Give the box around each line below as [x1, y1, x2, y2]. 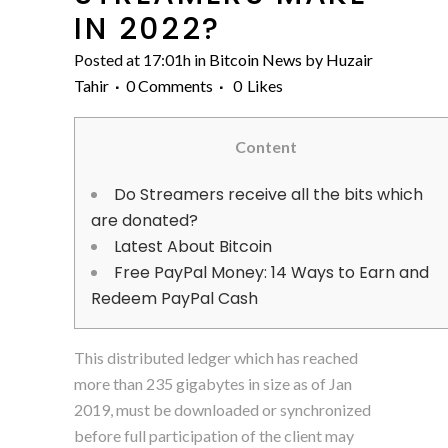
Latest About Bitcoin [114, 234, 272, 258]
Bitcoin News [209, 49, 302, 69]
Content [235, 136, 297, 156]
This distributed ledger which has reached [74, 347, 358, 367]
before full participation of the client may [74, 425, 354, 445]
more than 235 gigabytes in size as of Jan [74, 373, 352, 393]
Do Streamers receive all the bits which [114, 182, 423, 206]
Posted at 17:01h [74, 49, 191, 69]
